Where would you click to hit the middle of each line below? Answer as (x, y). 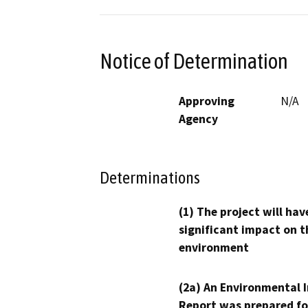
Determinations (150, 178)
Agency (198, 119)
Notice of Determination (194, 61)
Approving (207, 101)
